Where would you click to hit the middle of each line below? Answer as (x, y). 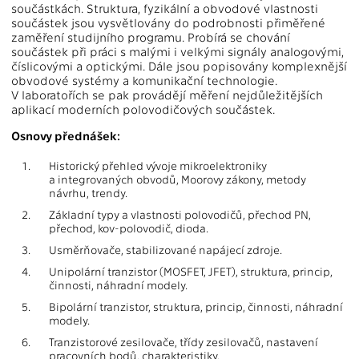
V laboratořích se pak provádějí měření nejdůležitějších (167, 95)
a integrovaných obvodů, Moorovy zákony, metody (177, 179)
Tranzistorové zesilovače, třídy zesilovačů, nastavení (184, 342)
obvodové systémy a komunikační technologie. (144, 81)
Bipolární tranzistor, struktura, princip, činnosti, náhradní (196, 307)
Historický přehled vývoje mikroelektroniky (158, 166)
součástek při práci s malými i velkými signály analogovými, (177, 52)
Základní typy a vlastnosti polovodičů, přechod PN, (180, 215)
